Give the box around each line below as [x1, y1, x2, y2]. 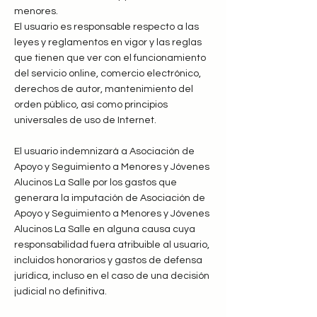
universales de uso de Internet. [14, 115, 156, 125]
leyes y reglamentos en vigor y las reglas [14, 38, 202, 47]
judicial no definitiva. [14, 287, 107, 296]
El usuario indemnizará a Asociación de [14, 146, 195, 156]
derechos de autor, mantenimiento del [14, 84, 193, 94]
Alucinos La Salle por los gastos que [14, 178, 177, 188]
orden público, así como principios [14, 100, 168, 110]
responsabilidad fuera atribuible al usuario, [14, 240, 209, 250]
